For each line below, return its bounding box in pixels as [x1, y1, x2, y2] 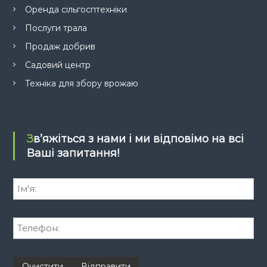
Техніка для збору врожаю [24, 77, 138, 89]
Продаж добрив [24, 41, 95, 52]
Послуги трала [24, 22, 87, 33]
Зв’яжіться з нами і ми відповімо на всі [26, 132, 33, 145]
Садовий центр [24, 59, 91, 70]
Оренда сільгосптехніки [24, 4, 127, 15]
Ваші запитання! [26, 146, 119, 160]
